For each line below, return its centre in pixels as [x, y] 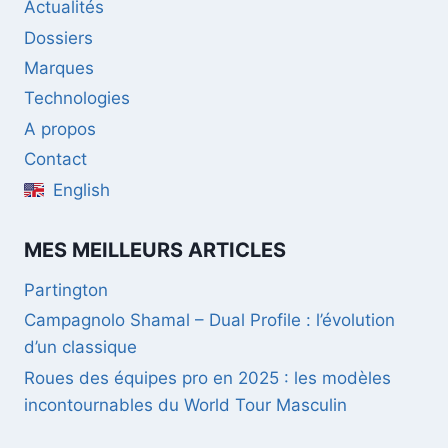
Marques [59, 68]
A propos [60, 128]
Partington [66, 289]
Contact [55, 159]
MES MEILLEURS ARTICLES [155, 250]
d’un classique [80, 347]
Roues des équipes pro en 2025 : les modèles [207, 377]
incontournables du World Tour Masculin [185, 404]
